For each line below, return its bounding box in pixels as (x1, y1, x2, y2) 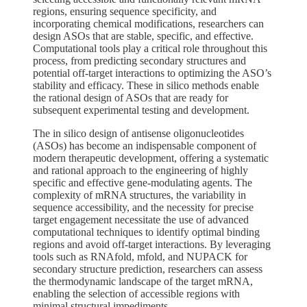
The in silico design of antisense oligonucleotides (33, 127, 244, 139)
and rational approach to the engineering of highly (33, 164, 248, 176)
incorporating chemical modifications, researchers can (33, 17, 264, 29)
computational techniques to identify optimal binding (33, 225, 260, 238)
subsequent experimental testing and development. (33, 103, 249, 116)
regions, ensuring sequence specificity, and (33, 5, 217, 17)
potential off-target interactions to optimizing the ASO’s (33, 66, 271, 79)
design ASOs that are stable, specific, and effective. (33, 29, 254, 42)
